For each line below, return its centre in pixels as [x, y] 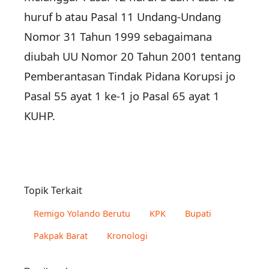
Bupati [198, 214]
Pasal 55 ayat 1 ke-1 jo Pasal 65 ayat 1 [122, 96]
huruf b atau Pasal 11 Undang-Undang [122, 17]
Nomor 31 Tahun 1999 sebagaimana [118, 37]
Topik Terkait [53, 191]
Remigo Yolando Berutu [82, 214]
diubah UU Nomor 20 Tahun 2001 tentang [132, 56]
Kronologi [127, 236]
